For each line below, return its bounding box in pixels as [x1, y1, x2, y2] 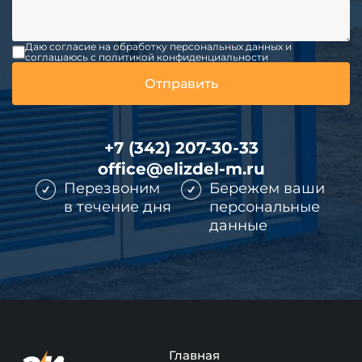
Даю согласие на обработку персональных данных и [24, 40, 292, 53]
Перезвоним [64, 179, 160, 198]
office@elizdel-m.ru [97, 159, 265, 179]
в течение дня [64, 198, 171, 217]
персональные [209, 198, 320, 217]
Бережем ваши [209, 179, 325, 198]
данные [209, 217, 267, 235]
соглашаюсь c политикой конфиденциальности [24, 51, 268, 64]
